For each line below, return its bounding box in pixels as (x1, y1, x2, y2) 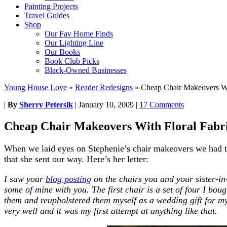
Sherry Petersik (19, 100, 73, 109)
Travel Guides (24, 11, 69, 20)
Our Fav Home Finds (45, 29, 113, 38)
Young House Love (4, 83, 67, 92)
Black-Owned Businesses (45, 66, 127, 74)
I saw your (4, 173, 46, 184)
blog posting (46, 173, 91, 184)
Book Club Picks (45, 57, 99, 65)
